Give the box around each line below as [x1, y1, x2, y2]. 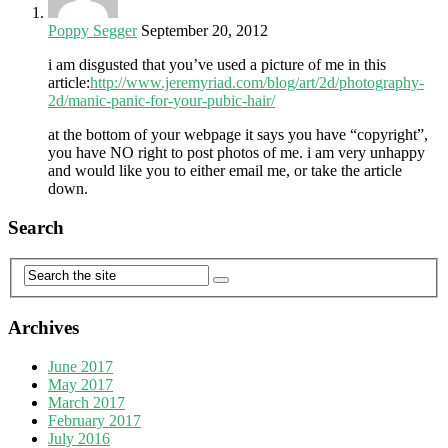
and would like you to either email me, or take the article [48, 162, 402, 180]
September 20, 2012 [141, 22, 268, 40]
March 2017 [48, 393, 125, 411]
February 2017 [48, 411, 141, 429]
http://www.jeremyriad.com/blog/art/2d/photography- [90, 74, 424, 92]
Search [8, 216, 64, 238]
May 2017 [48, 375, 113, 393]
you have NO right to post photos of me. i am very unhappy [48, 144, 425, 162]
